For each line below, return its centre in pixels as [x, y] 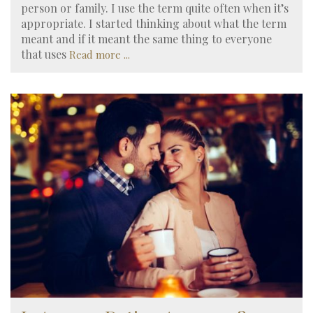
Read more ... [100, 54]
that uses [45, 54]
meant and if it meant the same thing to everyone [146, 38]
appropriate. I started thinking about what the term [154, 23]
